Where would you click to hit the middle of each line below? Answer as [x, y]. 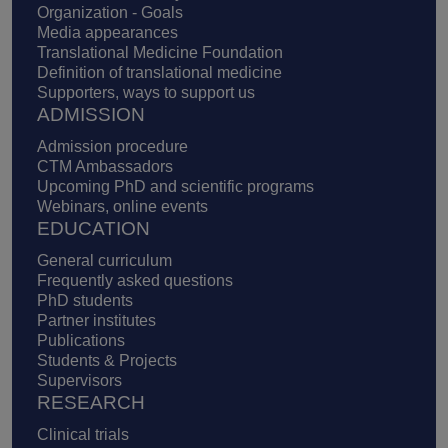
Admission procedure [112, 147]
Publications [81, 341]
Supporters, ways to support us [146, 93]
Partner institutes [96, 321]
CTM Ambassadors [105, 167]
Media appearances [107, 33]
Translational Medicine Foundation [160, 53]
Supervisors [79, 381]
